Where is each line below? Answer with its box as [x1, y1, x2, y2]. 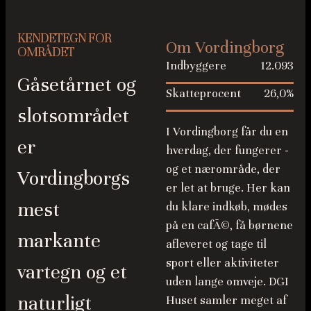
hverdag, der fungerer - [166, 142, 289, 158]
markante [17, 229, 101, 253]
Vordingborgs [17, 167, 130, 191]
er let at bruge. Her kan [166, 180, 290, 195]
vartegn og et [17, 260, 127, 285]
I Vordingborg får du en [166, 124, 288, 139]
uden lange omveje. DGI [166, 274, 289, 289]
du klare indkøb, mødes [166, 199, 287, 214]
